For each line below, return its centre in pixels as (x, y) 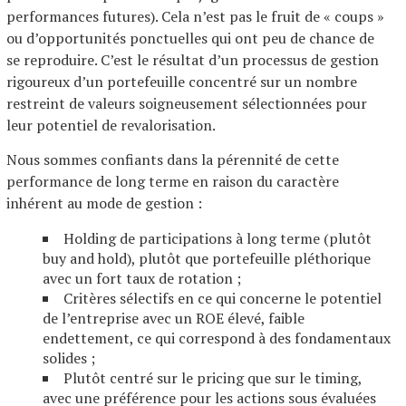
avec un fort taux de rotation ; (142, 278)
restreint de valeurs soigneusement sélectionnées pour (187, 103)
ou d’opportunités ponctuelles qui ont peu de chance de (190, 38)
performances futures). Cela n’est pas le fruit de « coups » (195, 16)
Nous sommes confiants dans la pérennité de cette (173, 159)
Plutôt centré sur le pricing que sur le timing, (213, 378)
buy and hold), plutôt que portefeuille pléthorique (207, 258)
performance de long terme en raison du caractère (173, 181)
